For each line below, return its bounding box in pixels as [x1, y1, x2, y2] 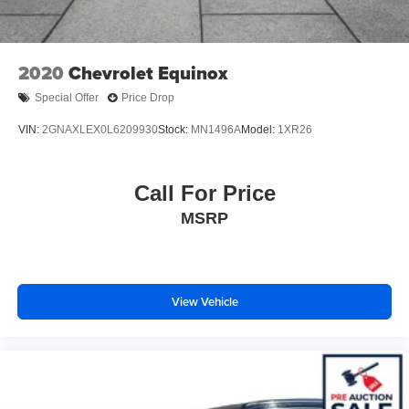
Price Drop [121, 91, 174, 105]
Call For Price [133, 180, 276, 205]
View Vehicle [171, 293, 238, 311]
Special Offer [35, 91, 99, 105]
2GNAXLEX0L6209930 [42, 123, 158, 137]
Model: [241, 123, 278, 137]
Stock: [158, 123, 191, 137]
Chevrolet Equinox [68, 58, 227, 87]
